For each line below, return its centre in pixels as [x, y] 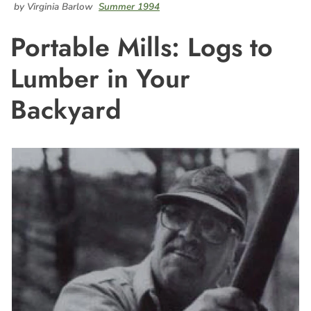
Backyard [66, 110]
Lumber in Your [100, 78]
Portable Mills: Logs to [142, 47]
